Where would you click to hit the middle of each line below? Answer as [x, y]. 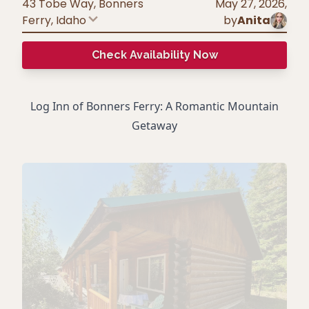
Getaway [154, 126]
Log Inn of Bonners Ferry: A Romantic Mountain [154, 106]
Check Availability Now [154, 55]
